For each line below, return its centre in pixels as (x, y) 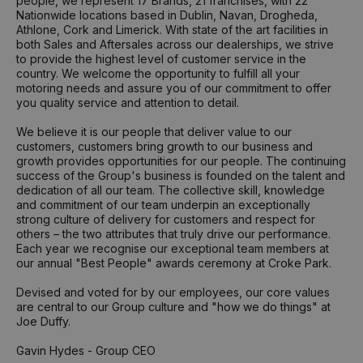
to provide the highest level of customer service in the (161, 59)
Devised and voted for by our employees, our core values (173, 293)
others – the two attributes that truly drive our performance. (173, 234)
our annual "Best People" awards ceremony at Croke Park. (175, 263)
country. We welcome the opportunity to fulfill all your (158, 74)
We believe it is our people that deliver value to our (154, 132)
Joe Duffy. (43, 322)
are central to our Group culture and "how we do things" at (173, 307)
